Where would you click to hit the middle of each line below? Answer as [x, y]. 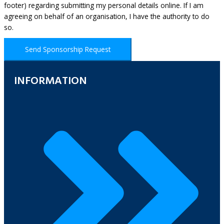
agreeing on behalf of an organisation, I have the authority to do [107, 16]
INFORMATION [50, 81]
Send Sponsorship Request [68, 49]
